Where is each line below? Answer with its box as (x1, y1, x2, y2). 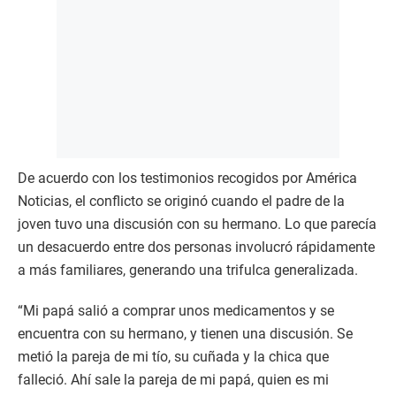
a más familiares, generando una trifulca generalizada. (18, 262, 358, 279)
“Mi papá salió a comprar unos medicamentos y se (18, 302, 334, 320)
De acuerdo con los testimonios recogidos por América (18, 170, 357, 187)
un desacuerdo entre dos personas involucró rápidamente (18, 239, 375, 256)
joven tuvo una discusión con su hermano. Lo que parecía (18, 216, 377, 233)
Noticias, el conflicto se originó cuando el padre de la (18, 193, 345, 210)
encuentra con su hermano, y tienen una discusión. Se (18, 325, 353, 343)
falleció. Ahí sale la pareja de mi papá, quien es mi (18, 371, 329, 389)
